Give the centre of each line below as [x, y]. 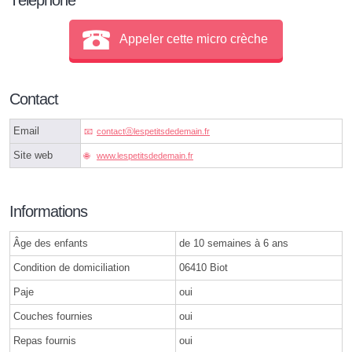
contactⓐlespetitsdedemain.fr [153, 131]
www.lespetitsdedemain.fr [145, 155]
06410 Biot [203, 267]
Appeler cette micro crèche [194, 39]
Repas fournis [45, 340]
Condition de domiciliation [71, 267]
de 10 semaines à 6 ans [234, 243]
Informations [48, 211]
